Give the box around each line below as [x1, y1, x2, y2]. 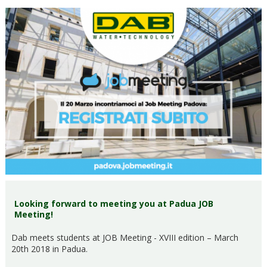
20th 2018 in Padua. [11, 243, 88, 254]
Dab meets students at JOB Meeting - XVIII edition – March [11, 231, 238, 243]
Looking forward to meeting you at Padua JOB [14, 197, 213, 209]
